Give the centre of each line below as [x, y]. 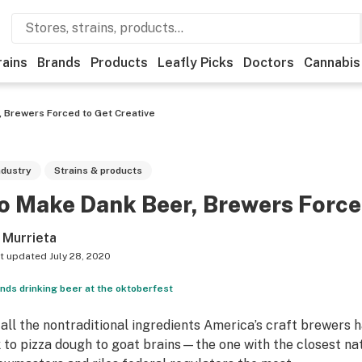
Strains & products [98, 170]
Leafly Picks [196, 63]
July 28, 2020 [80, 256]
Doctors [269, 63]
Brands [59, 63]
